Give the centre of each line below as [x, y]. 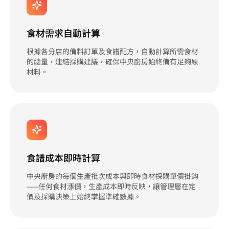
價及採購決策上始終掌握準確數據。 [84, 196]
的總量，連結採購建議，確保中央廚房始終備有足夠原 [112, 61]
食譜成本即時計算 [63, 157]
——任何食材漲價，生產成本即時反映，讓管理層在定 [111, 186]
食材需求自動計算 [63, 32]
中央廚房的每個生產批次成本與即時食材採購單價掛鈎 [112, 176]
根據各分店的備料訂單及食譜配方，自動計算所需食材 [112, 51]
